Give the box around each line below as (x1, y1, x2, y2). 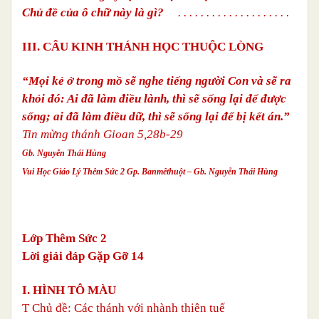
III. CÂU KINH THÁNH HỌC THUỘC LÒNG (22, 39, 263, 53)
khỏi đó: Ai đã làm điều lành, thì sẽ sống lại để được (22, 91, 286, 105)
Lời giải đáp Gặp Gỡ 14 (22, 249, 144, 263)
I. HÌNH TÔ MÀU (22, 283, 116, 297)
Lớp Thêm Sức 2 (22, 231, 107, 245)
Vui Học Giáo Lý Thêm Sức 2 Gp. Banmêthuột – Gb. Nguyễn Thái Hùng (22, 166, 278, 177)
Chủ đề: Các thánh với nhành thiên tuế (29, 300, 225, 315)
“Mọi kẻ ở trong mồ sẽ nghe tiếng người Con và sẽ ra (22, 73, 291, 88)
